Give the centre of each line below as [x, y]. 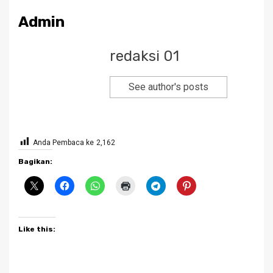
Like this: [37, 229]
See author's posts [168, 87]
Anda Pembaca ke [63, 142]
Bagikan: [35, 161]
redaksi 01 [144, 56]
